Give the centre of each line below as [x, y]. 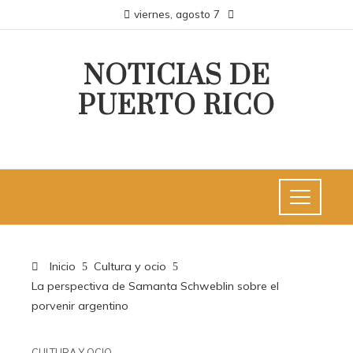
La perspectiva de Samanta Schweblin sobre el [155, 286]
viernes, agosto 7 [176, 14]
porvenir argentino [80, 306]
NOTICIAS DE [176, 76]
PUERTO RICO [176, 106]
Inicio [61, 266]
